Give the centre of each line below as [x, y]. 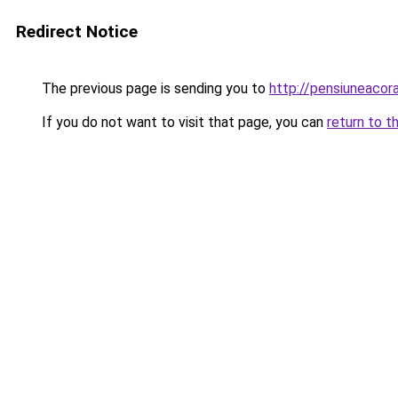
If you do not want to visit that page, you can [183, 122]
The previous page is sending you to [154, 88]
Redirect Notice [77, 32]
